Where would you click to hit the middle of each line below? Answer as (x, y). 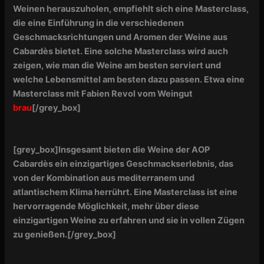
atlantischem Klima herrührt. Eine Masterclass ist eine (126, 192)
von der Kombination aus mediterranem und (104, 178)
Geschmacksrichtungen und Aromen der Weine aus (121, 37)
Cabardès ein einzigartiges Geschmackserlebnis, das (123, 164)
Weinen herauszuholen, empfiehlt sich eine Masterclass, (131, 9)
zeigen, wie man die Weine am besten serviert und (117, 65)
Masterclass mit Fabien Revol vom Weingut (103, 93)
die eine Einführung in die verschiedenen (99, 23)
